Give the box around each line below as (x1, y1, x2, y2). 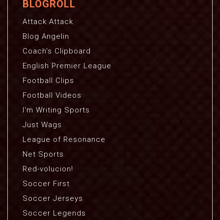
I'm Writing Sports (23, 106, 90, 114)
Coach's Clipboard (23, 47, 91, 55)
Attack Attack (23, 17, 73, 26)
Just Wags (23, 120, 62, 129)
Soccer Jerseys (23, 194, 83, 203)
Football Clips (23, 76, 74, 85)
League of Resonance (23, 135, 106, 144)
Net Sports (23, 150, 64, 159)
